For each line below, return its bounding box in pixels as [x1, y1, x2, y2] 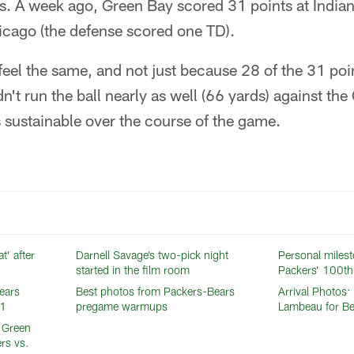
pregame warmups [76, 299, 168, 313]
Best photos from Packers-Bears [76, 284, 235, 298]
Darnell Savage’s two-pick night [76, 248, 229, 262]
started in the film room [76, 263, 190, 277]
